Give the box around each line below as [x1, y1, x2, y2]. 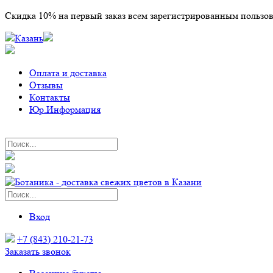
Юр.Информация [29, 104, 101, 115]
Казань [15, 32, 43, 44]
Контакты [29, 91, 70, 103]
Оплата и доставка [29, 67, 107, 79]
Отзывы [29, 79, 63, 91]
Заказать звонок [5, 246, 71, 257]
